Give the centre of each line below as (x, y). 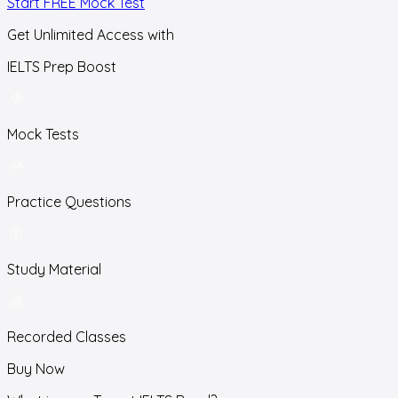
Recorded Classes (67, 336)
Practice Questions (69, 201)
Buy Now (36, 368)
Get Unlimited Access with (91, 34)
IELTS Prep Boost (62, 66)
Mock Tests (43, 134)
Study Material (54, 269)
